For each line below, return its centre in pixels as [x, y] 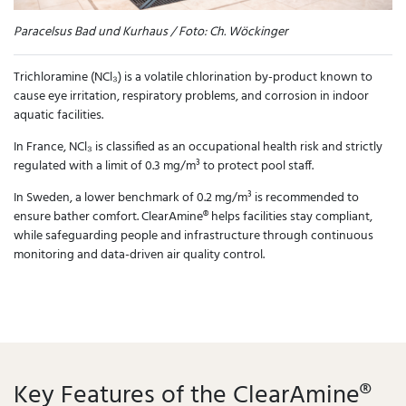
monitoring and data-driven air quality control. [139, 255]
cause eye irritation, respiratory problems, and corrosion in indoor [191, 96]
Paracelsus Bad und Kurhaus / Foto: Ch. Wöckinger [151, 32]
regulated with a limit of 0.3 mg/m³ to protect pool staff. [164, 166]
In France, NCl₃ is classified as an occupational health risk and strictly [198, 147]
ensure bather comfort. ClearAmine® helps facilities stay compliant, [193, 217]
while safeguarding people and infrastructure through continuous [193, 236]
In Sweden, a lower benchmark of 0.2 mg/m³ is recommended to [186, 198]
